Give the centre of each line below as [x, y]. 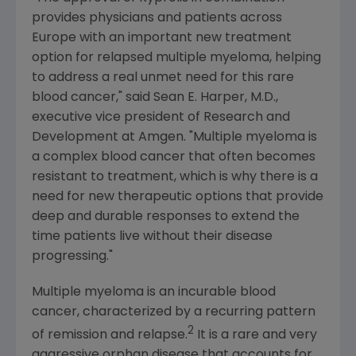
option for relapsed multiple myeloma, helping [176, 58]
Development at [85, 137]
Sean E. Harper [199, 97]
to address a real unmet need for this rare [163, 77]
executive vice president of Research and [161, 117]
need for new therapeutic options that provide [178, 197]
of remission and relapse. [110, 335]
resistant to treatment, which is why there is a [175, 177]
